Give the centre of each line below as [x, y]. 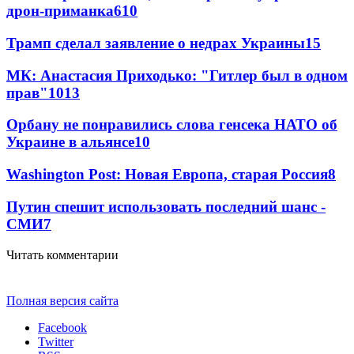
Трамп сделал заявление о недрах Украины [156, 43]
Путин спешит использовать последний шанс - [166, 206]
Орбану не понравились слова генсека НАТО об [172, 125]
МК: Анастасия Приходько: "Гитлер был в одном [177, 75]
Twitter [56, 341]
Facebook [62, 327]
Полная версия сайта [62, 300]
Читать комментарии [62, 254]
